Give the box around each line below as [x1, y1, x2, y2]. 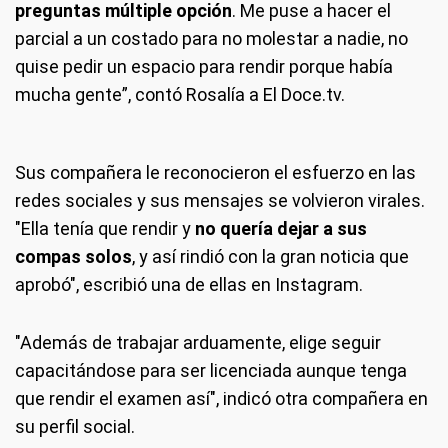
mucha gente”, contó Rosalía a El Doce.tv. [15, 83, 345, 105]
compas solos [15, 245, 132, 267]
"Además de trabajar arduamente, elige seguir [15, 331, 381, 353]
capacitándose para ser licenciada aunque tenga [15, 359, 407, 381]
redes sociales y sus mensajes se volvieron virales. [15, 189, 425, 211]
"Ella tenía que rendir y [15, 217, 195, 239]
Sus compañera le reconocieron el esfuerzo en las [15, 161, 416, 183]
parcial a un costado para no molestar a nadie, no [15, 27, 408, 49]
